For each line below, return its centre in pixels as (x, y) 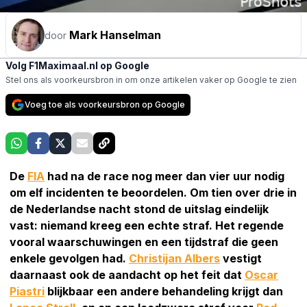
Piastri (27, 291)
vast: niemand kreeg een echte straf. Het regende (147, 225)
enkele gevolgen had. (69, 258)
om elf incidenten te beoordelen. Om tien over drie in (153, 192)
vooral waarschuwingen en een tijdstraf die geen (144, 242)
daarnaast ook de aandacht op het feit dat (127, 274)
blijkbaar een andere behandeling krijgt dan (164, 291)
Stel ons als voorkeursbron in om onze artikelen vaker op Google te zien (151, 79)
